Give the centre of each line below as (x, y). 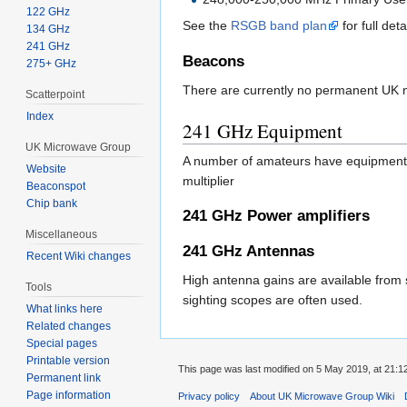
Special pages (61, 343)
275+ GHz (51, 64)
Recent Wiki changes (78, 256)
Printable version (68, 360)
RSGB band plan (279, 26)
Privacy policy (209, 397)
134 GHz (48, 30)
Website (46, 169)
